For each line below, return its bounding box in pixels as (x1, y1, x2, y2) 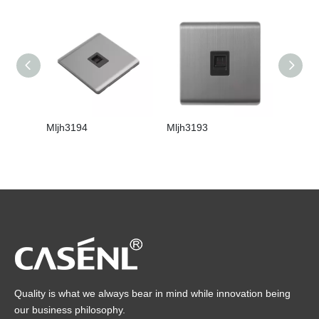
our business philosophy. (14, 304, 125, 315)
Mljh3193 (167, 122, 208, 133)
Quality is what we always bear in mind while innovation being (14, 288, 291, 299)
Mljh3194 (46, 122, 88, 133)
